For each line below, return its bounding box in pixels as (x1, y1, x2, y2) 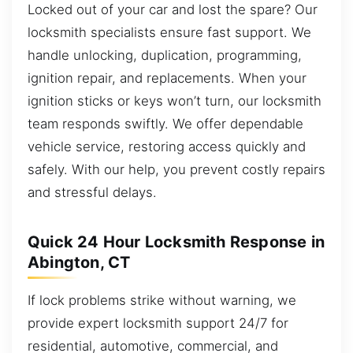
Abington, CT (28, 253, 131, 273)
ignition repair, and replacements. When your (28, 70, 307, 87)
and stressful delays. (28, 184, 157, 201)
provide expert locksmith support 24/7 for (28, 315, 288, 332)
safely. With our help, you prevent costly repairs (28, 162, 325, 178)
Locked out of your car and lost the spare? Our (28, 2, 318, 18)
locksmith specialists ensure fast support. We (28, 24, 311, 41)
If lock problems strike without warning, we (28, 292, 296, 309)
